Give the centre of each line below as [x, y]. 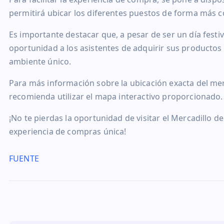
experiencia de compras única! [68, 132]
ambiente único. [40, 62]
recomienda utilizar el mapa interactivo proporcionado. [116, 97]
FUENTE [24, 159]
